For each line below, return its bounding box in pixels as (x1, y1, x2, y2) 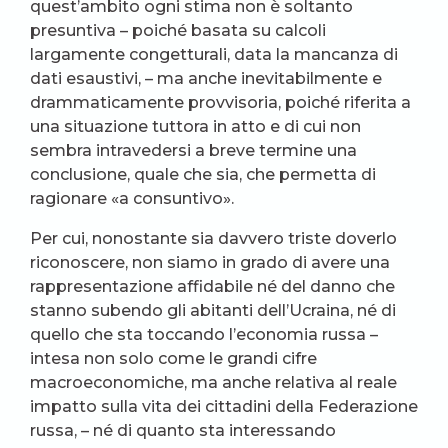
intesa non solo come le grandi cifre (30, 348, 317, 368)
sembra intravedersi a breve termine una (30, 140, 357, 160)
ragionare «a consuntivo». (30, 188, 234, 208)
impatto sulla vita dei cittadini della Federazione (30, 396, 418, 416)
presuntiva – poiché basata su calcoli (30, 20, 326, 40)
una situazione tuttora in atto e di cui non (30, 116, 361, 136)
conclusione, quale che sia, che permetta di (30, 164, 376, 184)
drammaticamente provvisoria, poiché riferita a (30, 92, 411, 112)
